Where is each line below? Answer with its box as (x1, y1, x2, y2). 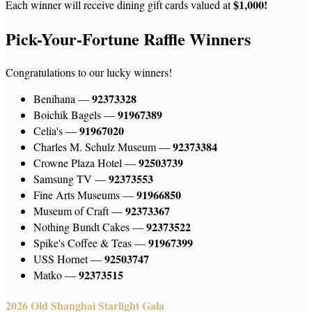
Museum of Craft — (33, 203, 125, 218)
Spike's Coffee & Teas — (33, 235, 148, 250)
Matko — (33, 267, 79, 282)
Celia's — (33, 123, 79, 138)
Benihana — (33, 91, 92, 106)
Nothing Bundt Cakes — (33, 219, 146, 234)
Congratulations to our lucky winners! (6, 64, 172, 79)
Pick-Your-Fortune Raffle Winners (6, 26, 251, 51)
